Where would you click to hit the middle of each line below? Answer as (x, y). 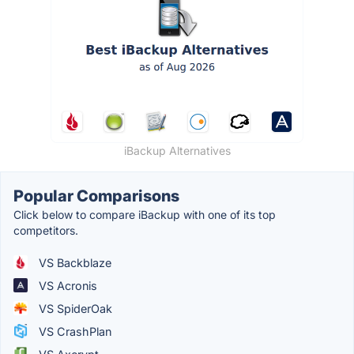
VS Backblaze (73, 262)
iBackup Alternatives (177, 150)
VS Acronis (66, 285)
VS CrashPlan (73, 331)
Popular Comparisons (96, 196)
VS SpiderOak (74, 308)
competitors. (46, 230)
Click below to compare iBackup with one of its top (145, 214)
